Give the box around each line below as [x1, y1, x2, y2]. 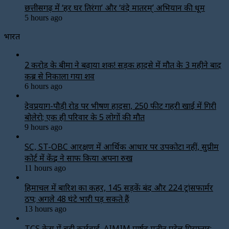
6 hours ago [25, 81, 62, 90]
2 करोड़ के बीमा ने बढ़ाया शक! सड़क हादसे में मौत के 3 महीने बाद [25, 59, 221, 71]
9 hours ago [25, 122, 62, 131]
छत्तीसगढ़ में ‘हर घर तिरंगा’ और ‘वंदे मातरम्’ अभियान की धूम [25, 2, 205, 13]
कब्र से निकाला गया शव [25, 70, 95, 82]
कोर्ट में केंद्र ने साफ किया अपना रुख [25, 152, 132, 164]
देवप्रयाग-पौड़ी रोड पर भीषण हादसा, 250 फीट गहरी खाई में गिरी [25, 100, 216, 111]
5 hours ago [25, 13, 62, 22]
